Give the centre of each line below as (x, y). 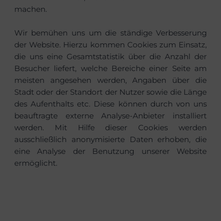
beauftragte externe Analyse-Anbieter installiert (110, 116)
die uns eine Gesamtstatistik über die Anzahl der (110, 57)
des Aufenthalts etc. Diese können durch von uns (110, 104)
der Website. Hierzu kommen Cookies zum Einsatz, (110, 45)
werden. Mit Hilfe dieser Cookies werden (110, 128)
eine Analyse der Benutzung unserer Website (110, 151)
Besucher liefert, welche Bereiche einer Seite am (110, 69)
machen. (30, 9)
